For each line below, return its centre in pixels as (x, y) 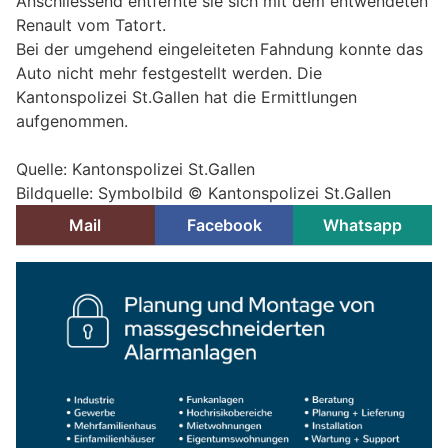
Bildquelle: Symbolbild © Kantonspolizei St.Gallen (203, 193)
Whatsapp (363, 225)
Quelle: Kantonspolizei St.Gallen (135, 169)
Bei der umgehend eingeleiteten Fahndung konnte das (219, 49)
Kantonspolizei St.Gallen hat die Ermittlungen (186, 97)
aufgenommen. (72, 121)
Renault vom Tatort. (91, 25)
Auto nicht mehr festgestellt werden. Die (169, 73)
